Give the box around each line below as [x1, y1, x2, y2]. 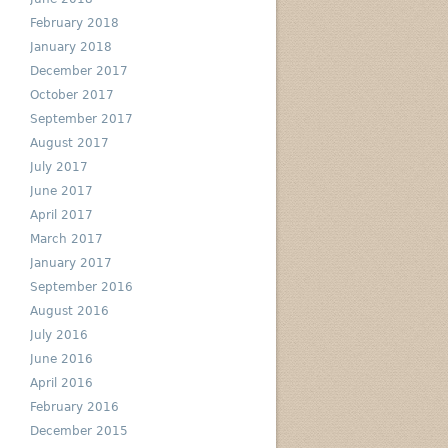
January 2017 [29, 256, 112, 270]
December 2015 [29, 424, 128, 438]
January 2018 [29, 40, 112, 54]
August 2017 [29, 136, 109, 150]
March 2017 [29, 232, 103, 246]
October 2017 [29, 88, 114, 102]
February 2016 [29, 400, 119, 414]
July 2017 [29, 160, 88, 174]
